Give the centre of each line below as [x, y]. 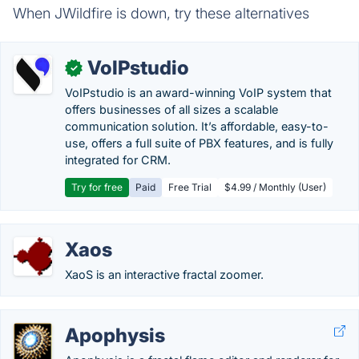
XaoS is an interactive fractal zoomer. [164, 274]
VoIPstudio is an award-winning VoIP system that [198, 93]
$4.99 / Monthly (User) [275, 187]
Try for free [97, 187]
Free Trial [190, 187]
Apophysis [115, 335]
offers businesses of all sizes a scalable [171, 109]
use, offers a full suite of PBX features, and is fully [199, 143]
